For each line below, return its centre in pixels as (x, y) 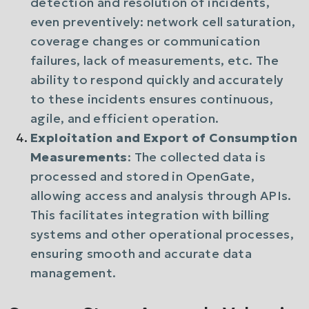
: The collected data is (197, 157)
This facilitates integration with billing (150, 215)
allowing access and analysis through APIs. (161, 196)
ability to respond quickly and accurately (157, 80)
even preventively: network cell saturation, (163, 22)
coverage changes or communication (146, 41)
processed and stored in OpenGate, (143, 176)
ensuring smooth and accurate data (141, 253)
